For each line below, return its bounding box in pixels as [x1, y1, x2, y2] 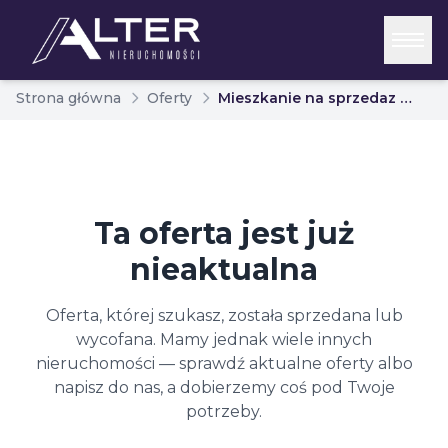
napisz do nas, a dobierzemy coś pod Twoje [53, 378, 395, 397]
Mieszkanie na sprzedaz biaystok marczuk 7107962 [400, 89, 412, 107]
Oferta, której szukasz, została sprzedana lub [45, 306, 403, 325]
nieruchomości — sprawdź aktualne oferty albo [35, 354, 413, 373]
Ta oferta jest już [94, 215, 354, 252]
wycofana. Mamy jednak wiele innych [76, 330, 372, 349]
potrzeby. [186, 402, 262, 421]
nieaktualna [130, 251, 318, 288]
